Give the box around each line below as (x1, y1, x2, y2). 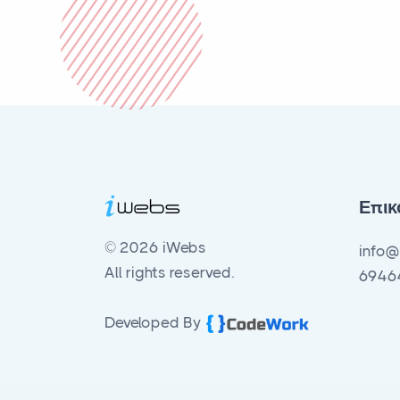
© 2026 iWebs (104, 238, 206, 256)
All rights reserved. (104, 263, 234, 281)
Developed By (104, 313, 204, 331)
